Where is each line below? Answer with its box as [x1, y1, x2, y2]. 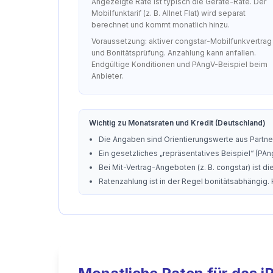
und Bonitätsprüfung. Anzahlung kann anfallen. [91, 48, 256, 57]
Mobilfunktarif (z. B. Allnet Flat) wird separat [91, 9, 246, 18]
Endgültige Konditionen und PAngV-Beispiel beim [91, 60, 268, 69]
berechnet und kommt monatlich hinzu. [91, 20, 230, 29]
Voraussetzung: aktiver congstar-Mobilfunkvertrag [91, 37, 272, 46]
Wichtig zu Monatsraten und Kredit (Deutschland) [89, 118, 266, 127]
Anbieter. [91, 71, 123, 80]
